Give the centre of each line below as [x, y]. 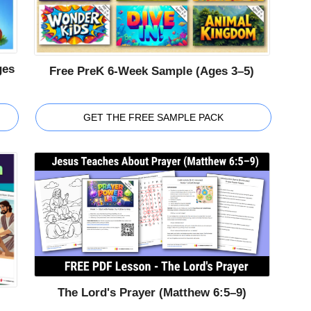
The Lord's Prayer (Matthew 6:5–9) [152, 292]
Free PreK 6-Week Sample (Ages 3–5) [152, 71]
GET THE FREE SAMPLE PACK [153, 118]
